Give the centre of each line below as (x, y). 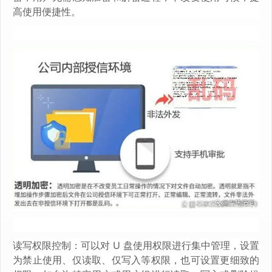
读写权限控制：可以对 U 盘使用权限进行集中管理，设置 (136, 245)
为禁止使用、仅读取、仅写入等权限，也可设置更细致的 (136, 260)
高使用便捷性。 (47, 12)
